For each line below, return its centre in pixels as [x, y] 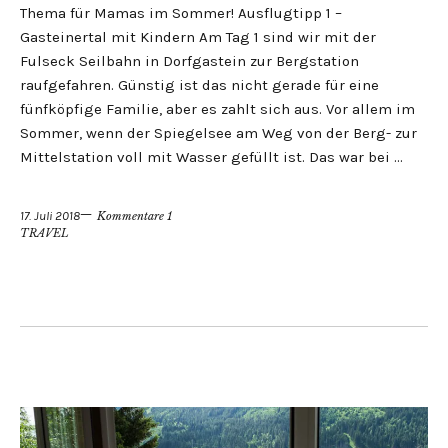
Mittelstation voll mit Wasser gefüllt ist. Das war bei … [211, 157]
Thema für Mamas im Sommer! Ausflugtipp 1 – [181, 13]
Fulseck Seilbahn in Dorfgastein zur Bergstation [189, 61]
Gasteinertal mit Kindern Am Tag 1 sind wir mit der [198, 37]
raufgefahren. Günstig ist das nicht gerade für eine [199, 85]
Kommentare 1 [134, 216]
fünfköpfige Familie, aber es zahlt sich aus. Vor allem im [217, 109]
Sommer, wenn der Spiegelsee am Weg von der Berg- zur [218, 133]
